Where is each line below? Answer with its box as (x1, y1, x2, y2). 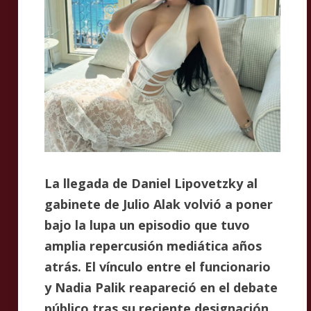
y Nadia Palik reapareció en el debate (44, 279, 278, 296)
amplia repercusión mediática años (44, 237, 262, 254)
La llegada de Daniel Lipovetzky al (44, 175, 258, 192)
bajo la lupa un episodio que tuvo (44, 217, 250, 233)
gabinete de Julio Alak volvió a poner (44, 196, 273, 212)
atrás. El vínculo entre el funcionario (44, 258, 271, 275)
